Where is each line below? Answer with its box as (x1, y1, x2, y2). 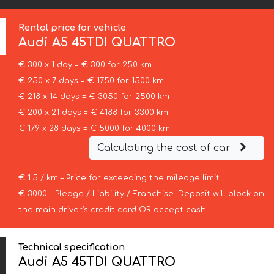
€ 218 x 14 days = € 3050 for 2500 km (18, 92, 169, 102)
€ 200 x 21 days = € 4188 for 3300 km (18, 108, 168, 117)
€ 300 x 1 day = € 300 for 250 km (18, 61, 152, 70)
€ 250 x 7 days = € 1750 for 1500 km (18, 76, 164, 86)
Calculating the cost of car (97, 143, 234, 154)
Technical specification (18, 242, 125, 252)
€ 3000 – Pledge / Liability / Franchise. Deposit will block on (18, 190, 264, 199)
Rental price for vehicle (18, 23, 127, 33)
